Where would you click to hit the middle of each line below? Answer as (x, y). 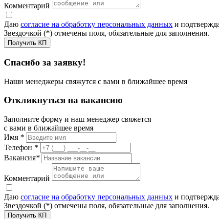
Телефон (19, 148)
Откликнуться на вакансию (63, 100)
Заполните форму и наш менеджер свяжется (77, 119)
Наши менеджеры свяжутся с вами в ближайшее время (96, 81)
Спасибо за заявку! (45, 62)
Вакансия (20, 158)
